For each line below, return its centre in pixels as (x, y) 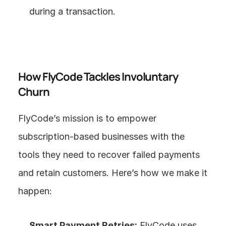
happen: (35, 191)
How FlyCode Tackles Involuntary (98, 76)
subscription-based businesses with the (101, 136)
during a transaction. (72, 11)
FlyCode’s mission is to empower (87, 118)
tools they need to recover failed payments (109, 154)
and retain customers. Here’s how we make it (113, 173)
